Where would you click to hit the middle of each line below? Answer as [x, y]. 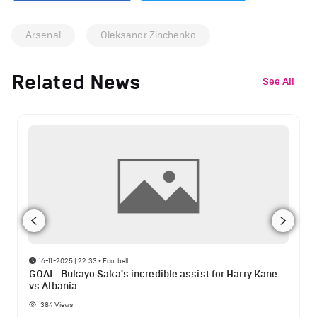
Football [115, 260]
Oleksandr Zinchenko [148, 35]
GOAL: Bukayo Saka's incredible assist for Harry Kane [154, 275]
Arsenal [43, 35]
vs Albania [53, 287]
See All [278, 82]
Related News [76, 82]
